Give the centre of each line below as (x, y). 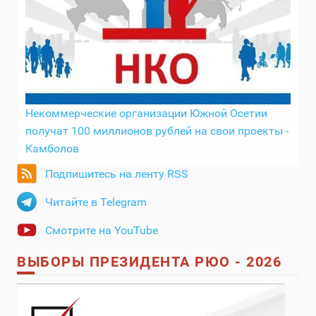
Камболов (52, 148)
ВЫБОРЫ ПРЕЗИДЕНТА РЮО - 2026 (149, 261)
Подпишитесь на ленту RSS (117, 174)
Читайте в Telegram (96, 202)
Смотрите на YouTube (102, 230)
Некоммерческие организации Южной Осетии (146, 113)
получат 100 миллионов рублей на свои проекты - (157, 130)
